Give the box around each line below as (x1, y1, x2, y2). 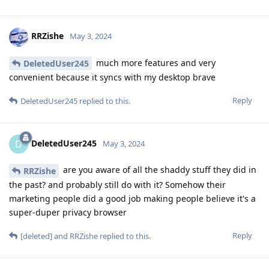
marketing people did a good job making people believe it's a (9, 193, 256, 205)
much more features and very (94, 56, 216, 68)
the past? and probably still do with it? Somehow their (9, 179, 226, 191)
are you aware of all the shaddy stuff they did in (61, 164, 256, 176)
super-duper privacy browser (9, 207, 127, 219)
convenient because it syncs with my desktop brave (9, 71, 216, 83)
